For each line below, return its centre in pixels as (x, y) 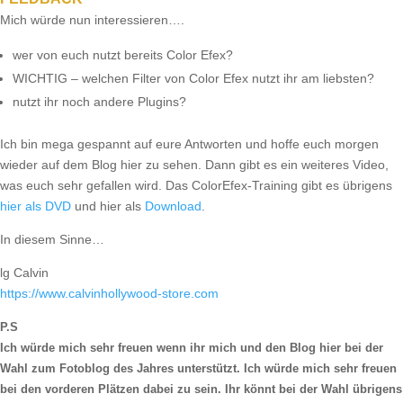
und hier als (108, 206)
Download (173, 206)
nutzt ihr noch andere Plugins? (99, 102)
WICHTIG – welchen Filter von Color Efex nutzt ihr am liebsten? (193, 78)
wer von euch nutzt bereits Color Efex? (123, 55)
